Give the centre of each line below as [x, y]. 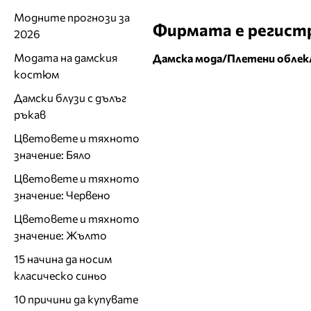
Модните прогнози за [72, 17]
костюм [36, 74]
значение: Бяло [52, 154]
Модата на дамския [66, 57]
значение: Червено [62, 194]
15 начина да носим [63, 258]
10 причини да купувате [76, 299]
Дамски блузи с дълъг [70, 97]
